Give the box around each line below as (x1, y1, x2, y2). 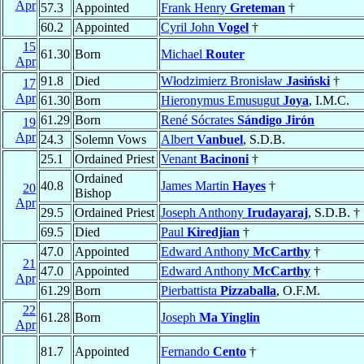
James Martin (161, 179, 232, 193)
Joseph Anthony (161, 206, 247, 220)
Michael (161, 47, 206, 62)
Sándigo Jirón (237, 113, 314, 128)
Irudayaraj (247, 206, 308, 220)
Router (206, 47, 245, 62)
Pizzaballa (220, 284, 276, 298)
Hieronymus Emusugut (161, 93, 283, 108)
